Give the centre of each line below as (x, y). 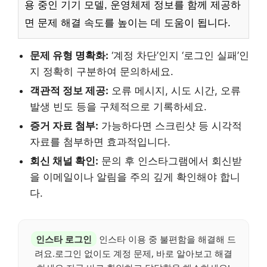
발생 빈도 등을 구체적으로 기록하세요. (118, 106)
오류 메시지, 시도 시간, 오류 (175, 90)
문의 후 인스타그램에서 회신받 (170, 161)
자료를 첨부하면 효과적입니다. (100, 142)
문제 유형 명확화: (69, 55)
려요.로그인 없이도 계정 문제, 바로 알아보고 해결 (133, 253)
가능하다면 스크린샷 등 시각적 (170, 125)
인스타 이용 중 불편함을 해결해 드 (166, 239)
